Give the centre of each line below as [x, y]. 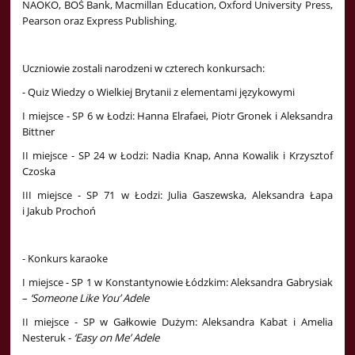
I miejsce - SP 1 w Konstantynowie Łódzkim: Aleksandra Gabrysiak [177, 282]
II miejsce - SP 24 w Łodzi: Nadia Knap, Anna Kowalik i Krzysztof [177, 156]
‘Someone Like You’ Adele [90, 298]
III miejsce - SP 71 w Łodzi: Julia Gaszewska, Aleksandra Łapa [177, 195]
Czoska [39, 172]
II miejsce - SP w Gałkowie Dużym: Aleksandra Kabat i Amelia [177, 322]
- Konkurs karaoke [65, 259]
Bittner [39, 132]
